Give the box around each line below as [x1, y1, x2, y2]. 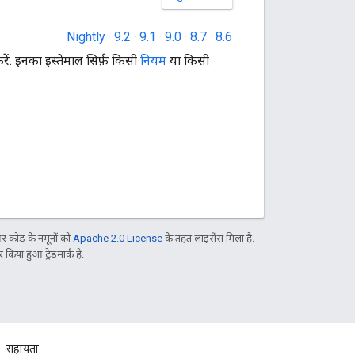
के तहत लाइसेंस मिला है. [162, 232, 254, 245]
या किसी [166, 53, 209, 69]
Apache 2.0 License [73, 232, 162, 245]
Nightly [67, 29, 105, 45]
